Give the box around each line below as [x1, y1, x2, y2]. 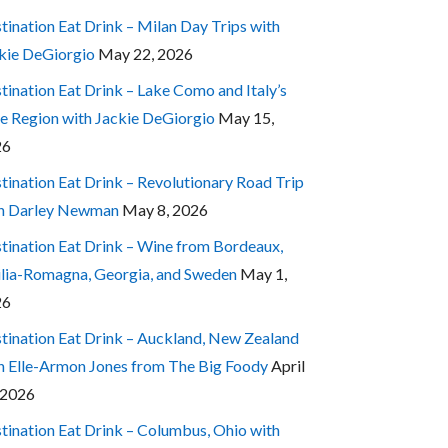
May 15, [217, 107, 274, 127]
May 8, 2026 [121, 199, 208, 219]
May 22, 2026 [97, 43, 193, 63]
